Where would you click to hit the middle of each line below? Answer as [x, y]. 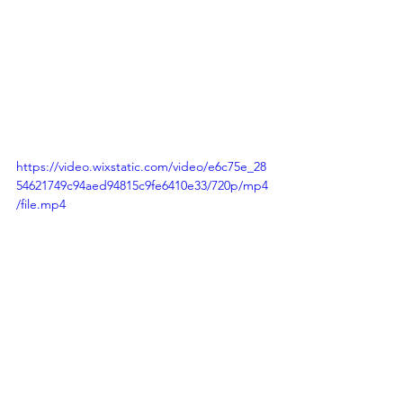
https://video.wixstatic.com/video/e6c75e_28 [141, 167]
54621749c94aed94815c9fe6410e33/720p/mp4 [142, 186]
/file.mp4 [41, 205]
